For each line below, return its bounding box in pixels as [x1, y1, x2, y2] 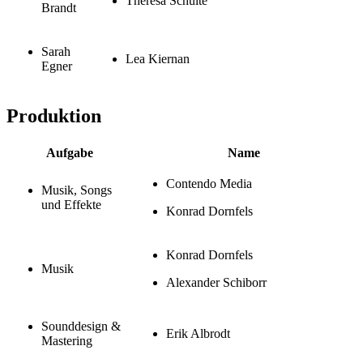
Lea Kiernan [126, 51, 190, 66]
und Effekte [41, 197, 101, 211]
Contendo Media [166, 176, 252, 190]
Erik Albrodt [166, 326, 230, 340]
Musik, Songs [41, 182, 112, 197]
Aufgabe [46, 145, 93, 160]
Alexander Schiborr [166, 275, 267, 289]
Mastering [41, 333, 92, 348]
